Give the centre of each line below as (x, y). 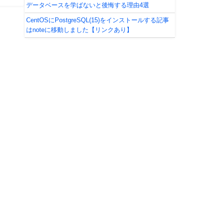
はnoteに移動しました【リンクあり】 (79, 30)
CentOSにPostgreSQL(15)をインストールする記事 (97, 20)
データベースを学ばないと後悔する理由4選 (87, 5)
